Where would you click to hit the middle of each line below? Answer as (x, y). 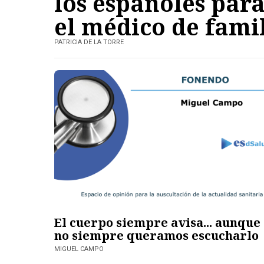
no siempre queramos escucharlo (156, 236)
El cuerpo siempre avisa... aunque (157, 223)
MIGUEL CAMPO (79, 249)
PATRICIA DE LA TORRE (89, 42)
